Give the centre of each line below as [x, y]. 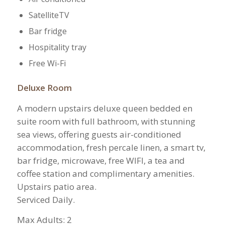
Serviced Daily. [46, 199]
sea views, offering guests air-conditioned [99, 134]
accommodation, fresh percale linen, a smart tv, [111, 147]
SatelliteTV [49, 15]
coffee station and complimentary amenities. [105, 173]
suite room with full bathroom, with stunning [106, 121]
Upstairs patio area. [57, 186]
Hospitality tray [57, 47]
